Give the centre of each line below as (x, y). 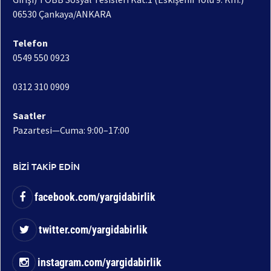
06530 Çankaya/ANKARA (62, 14)
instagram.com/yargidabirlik (98, 263)
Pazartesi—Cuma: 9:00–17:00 (71, 130)
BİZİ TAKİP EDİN (46, 167)
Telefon (30, 43)
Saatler (29, 116)
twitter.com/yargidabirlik (92, 230)
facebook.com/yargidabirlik (93, 197)
